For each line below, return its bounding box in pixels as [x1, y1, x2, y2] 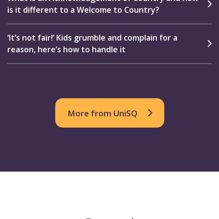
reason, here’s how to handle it [7, 44, 126, 55]
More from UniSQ [67, 107, 137, 119]
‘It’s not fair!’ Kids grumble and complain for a [7, 32, 177, 44]
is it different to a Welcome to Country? [7, 4, 159, 15]
